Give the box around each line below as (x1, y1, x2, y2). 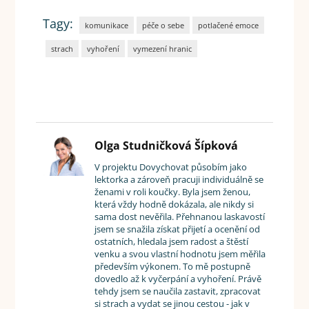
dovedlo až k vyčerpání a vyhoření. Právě (94, 272, 262, 286)
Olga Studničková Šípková (94, 138, 239, 154)
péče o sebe (142, 20, 185, 31)
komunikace (85, 20, 129, 31)
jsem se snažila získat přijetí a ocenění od (94, 223, 261, 236)
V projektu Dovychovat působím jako (94, 161, 248, 174)
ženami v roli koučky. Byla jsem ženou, (94, 186, 251, 199)
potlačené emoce (198, 20, 259, 31)
